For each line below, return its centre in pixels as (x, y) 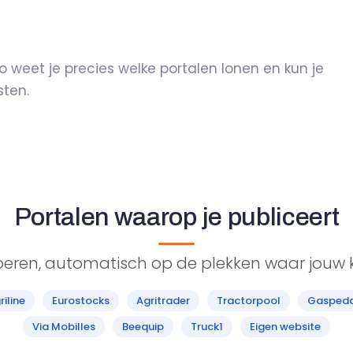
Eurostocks (81, 301)
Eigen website (285, 327)
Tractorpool (249, 301)
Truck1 (207, 327)
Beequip (143, 327)
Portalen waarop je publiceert (176, 217)
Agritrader (163, 301)
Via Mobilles (64, 327)
